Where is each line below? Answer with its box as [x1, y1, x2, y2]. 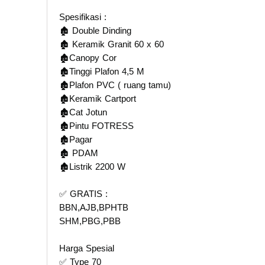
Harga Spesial [59, 243, 114, 253]
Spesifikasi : [59, 11, 106, 22]
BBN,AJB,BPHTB [59, 202, 128, 212]
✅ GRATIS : [59, 188, 108, 199]
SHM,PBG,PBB [59, 215, 121, 226]
